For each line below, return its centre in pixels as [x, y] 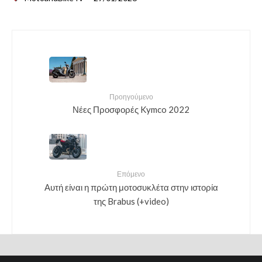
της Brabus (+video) [131, 201]
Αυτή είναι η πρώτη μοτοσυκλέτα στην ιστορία [131, 187]
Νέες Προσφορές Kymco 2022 [131, 109]
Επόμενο [131, 174]
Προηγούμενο [131, 96]
